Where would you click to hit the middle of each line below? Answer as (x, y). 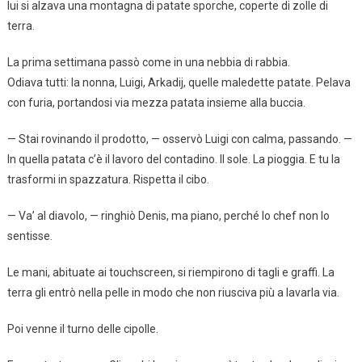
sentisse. (29, 236)
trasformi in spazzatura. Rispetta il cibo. (108, 179)
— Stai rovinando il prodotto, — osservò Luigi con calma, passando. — (179, 139)
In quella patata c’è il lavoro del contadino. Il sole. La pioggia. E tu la (173, 159)
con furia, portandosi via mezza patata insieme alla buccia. (156, 102)
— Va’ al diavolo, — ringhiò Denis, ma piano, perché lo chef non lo (168, 215)
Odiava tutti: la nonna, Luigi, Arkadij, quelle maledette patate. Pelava (179, 82)
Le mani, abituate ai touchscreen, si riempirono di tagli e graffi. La (170, 272)
